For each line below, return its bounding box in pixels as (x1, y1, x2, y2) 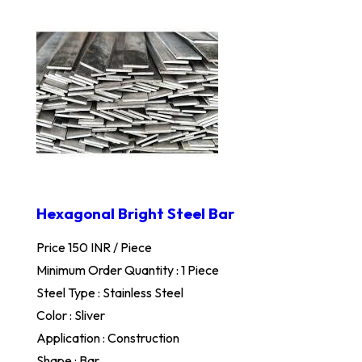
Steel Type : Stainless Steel (36, 284, 183, 301)
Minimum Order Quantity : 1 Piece (36, 261, 219, 278)
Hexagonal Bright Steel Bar (36, 203, 234, 223)
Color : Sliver (36, 306, 105, 323)
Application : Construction (36, 329, 179, 346)
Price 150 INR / (36, 238, 120, 255)
